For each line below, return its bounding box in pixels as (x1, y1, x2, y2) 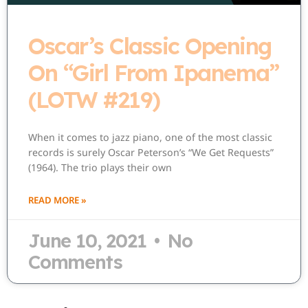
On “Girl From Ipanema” (28, 58, 278, 87)
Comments (28, 250, 122, 274)
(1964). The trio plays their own (28, 160, 172, 174)
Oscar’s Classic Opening (28, 31, 272, 60)
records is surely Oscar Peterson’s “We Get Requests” (28, 145, 274, 159)
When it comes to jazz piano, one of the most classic (28, 130, 272, 144)
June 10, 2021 (28, 228, 151, 252)
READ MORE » (28, 193, 87, 206)
